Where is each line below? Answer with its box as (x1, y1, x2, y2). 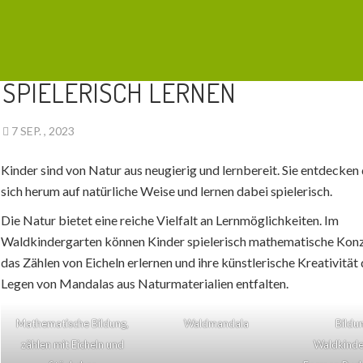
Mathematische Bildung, (16, 317, 130, 331)
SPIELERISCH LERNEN (2, 75, 236, 109)
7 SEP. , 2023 (8, 123, 79, 138)
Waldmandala (184, 317, 250, 331)
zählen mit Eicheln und (21, 338, 125, 352)
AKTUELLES (10, 33, 74, 48)
